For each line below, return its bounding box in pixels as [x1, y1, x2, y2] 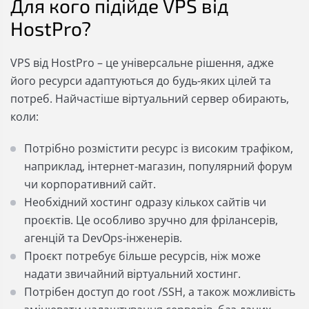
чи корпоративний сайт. [24, 177, 156, 192]
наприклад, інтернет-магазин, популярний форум [24, 159, 292, 174]
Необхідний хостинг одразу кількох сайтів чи [24, 195, 266, 210]
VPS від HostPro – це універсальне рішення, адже [10, 55, 274, 70]
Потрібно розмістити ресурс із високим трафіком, [24, 141, 293, 156]
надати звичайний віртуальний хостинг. [24, 266, 241, 281]
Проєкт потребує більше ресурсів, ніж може [24, 248, 261, 263]
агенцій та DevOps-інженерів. [24, 230, 182, 246]
